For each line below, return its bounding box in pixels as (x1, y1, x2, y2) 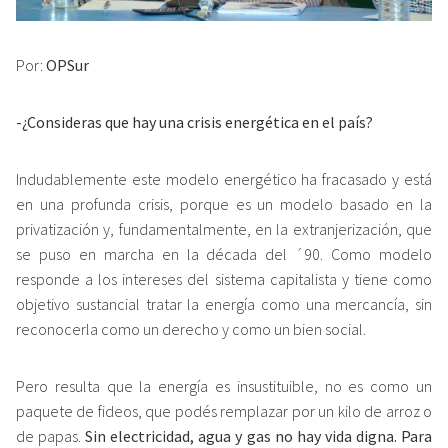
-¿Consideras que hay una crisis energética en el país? (16, 111, 373, 132)
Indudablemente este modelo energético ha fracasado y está (16, 168, 432, 189)
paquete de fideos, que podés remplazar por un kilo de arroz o (16, 400, 432, 421)
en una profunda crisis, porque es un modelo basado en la (16, 193, 432, 214)
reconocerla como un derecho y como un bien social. (16, 318, 366, 339)
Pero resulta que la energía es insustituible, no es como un (16, 375, 432, 396)
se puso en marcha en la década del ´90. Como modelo (16, 243, 432, 264)
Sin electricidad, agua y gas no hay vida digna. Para (85, 425, 433, 446)
